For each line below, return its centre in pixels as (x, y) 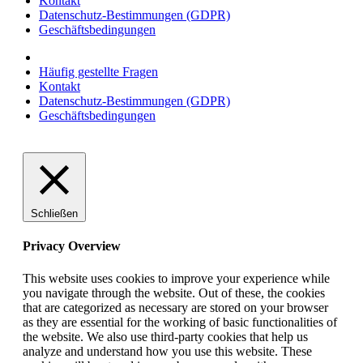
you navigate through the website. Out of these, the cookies (174, 293)
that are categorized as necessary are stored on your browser (175, 307)
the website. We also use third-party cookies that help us (165, 336)
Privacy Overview (72, 246)
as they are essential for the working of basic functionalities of (180, 322)
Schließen (54, 214)
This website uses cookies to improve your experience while (176, 278)
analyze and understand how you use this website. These (167, 351)
